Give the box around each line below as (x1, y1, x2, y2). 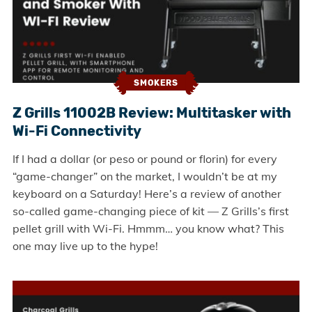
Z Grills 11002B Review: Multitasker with (12, 104, 291, 121)
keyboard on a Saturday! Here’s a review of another (12, 186, 281, 201)
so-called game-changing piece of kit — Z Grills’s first (12, 203, 289, 218)
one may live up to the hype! (12, 238, 158, 253)
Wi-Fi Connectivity (12, 122, 141, 139)
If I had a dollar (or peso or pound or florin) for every (12, 151, 277, 166)
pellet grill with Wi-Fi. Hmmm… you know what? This (12, 221, 284, 235)
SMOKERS (134, 78, 178, 88)
